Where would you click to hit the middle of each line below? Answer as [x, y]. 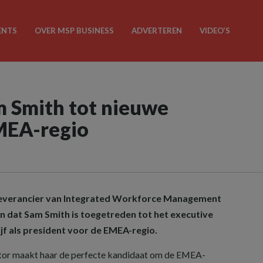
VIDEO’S [215, 31]
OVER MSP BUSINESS [74, 31]
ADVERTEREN [156, 31]
